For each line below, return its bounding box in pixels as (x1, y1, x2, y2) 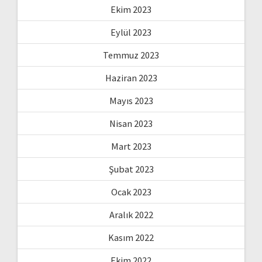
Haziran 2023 (105, 71, 157, 84)
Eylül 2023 (111, 26, 151, 38)
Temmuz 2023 (103, 49, 159, 61)
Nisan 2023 (109, 117, 153, 129)
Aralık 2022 (109, 208, 153, 220)
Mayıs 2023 (109, 94, 153, 106)
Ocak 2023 (111, 185, 151, 198)
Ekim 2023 (111, 3, 151, 15)
